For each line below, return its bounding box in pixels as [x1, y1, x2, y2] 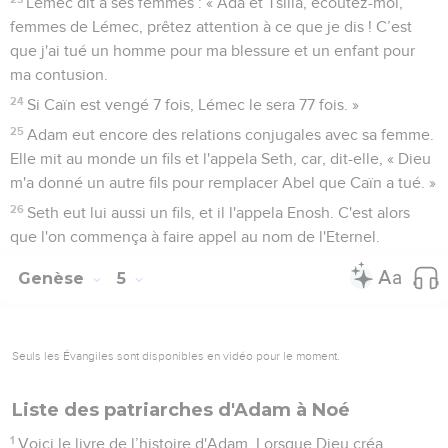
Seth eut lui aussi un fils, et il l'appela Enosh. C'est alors [27, 204, 411, 221]
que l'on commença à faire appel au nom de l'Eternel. [10, 228, 380, 245]
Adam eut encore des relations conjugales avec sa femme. [27, 126, 435, 143]
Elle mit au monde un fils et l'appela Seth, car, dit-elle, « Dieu [10, 150, 431, 167]
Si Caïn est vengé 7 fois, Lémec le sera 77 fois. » [27, 96, 360, 113]
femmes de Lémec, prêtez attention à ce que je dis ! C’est [10, 18, 412, 35]
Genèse [18, 268, 89, 288]
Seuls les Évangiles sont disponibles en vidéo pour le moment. [12, 348, 340, 363]
